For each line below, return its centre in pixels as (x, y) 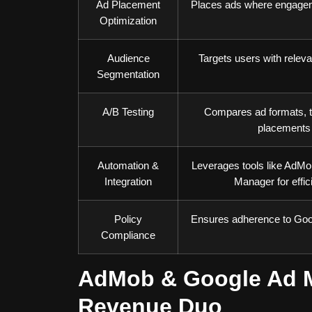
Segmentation (128, 74)
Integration (128, 181)
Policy (128, 219)
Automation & (128, 165)
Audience (128, 58)
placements (284, 128)
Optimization (128, 21)
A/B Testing (128, 112)
